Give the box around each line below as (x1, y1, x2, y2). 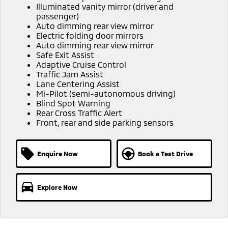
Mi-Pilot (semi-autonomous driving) (36, 88, 176, 98)
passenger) (36, 11, 79, 21)
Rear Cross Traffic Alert (36, 107, 122, 118)
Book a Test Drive (137, 149, 193, 158)
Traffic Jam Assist (36, 69, 103, 79)
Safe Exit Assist (36, 49, 94, 60)
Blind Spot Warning (36, 98, 110, 108)
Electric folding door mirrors (36, 30, 144, 40)
